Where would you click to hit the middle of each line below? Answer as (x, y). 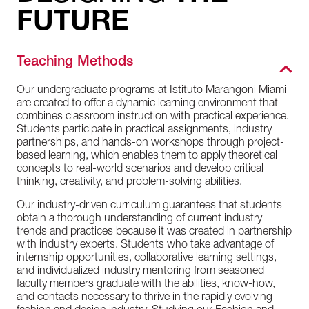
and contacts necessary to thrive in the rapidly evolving (144, 298)
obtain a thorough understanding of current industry (139, 219)
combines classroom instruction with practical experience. (153, 117)
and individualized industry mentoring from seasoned (140, 272)
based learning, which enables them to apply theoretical (147, 157)
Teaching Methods (75, 63)
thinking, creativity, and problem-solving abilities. (129, 183)
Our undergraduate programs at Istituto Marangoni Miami (151, 91)
